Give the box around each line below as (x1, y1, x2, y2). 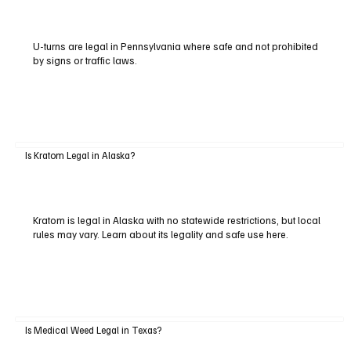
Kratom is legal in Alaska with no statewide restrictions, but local (32, 214, 320, 227)
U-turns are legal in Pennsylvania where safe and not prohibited (32, 39, 318, 52)
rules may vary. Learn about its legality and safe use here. (32, 228, 288, 241)
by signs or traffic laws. (32, 53, 137, 67)
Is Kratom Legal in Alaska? (24, 149, 135, 162)
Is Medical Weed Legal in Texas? (24, 323, 161, 336)
